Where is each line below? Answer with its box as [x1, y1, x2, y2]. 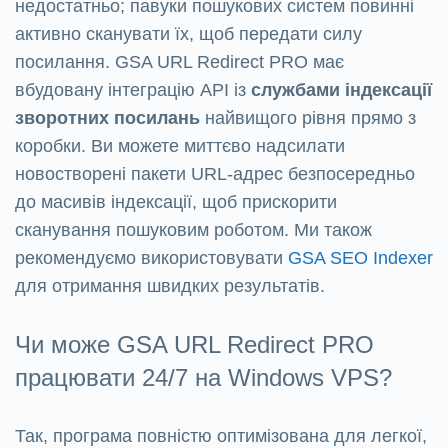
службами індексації [251, 80, 432, 101]
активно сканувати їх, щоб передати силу [15, 24, 362, 45]
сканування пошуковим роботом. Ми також [15, 220, 372, 241]
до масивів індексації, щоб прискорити [15, 192, 337, 213]
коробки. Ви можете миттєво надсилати [15, 136, 345, 157]
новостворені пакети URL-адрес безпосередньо [15, 164, 415, 185]
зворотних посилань [15, 108, 200, 129]
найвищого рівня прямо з [200, 108, 416, 129]
